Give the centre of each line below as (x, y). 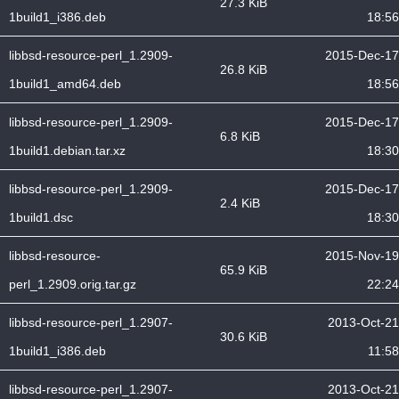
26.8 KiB (244, 69)
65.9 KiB (244, 270)
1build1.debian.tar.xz (67, 151)
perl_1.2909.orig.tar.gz (73, 284)
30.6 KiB (244, 337)
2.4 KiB (240, 203)
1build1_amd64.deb (65, 84)
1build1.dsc (41, 217)
